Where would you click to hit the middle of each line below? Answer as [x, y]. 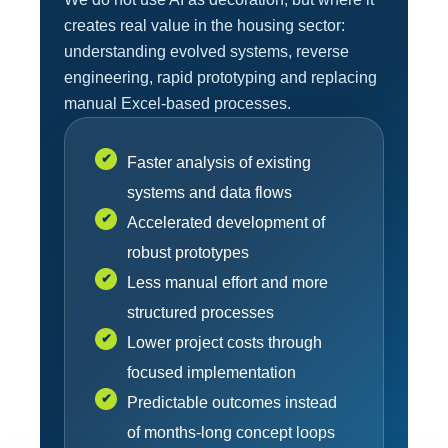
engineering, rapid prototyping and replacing [220, 77]
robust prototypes [188, 252]
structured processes [200, 312]
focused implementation [211, 372]
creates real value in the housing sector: [204, 25]
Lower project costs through [224, 342]
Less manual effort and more [227, 282]
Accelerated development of [226, 222]
